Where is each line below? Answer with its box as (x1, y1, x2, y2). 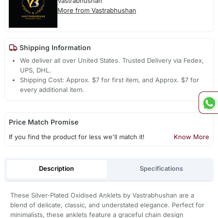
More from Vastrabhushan (57, 6, 136, 15)
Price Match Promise (8, 118, 78, 127)
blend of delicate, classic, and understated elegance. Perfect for (10, 200, 204, 209)
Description (39, 164, 74, 173)
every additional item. (20, 86, 85, 94)
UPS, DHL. (20, 66, 52, 74)
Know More (174, 133, 210, 141)
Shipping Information (17, 43, 91, 52)
